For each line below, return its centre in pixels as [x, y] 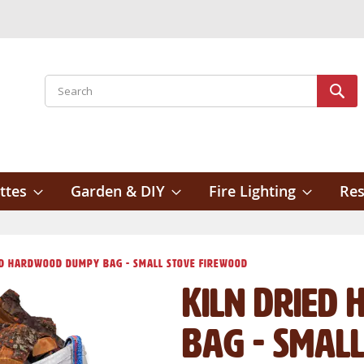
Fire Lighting [252, 191]
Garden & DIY [118, 191]
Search [61, 103]
